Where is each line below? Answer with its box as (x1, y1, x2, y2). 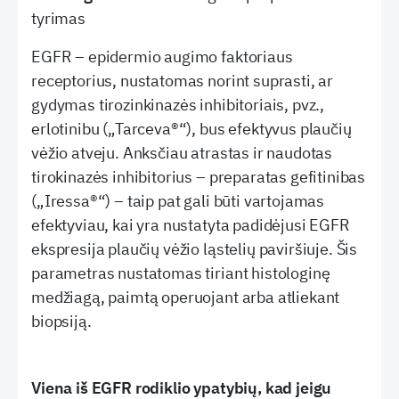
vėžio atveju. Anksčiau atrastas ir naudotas (31, 142, 333, 163)
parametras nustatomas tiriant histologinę (31, 263, 330, 283)
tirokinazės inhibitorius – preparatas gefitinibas (31, 167, 366, 187)
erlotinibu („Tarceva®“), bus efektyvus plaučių (31, 118, 352, 139)
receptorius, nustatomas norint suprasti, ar (31, 70, 334, 91)
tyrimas (31, 8, 85, 28)
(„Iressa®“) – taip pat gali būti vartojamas (31, 191, 325, 211)
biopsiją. (31, 311, 92, 331)
